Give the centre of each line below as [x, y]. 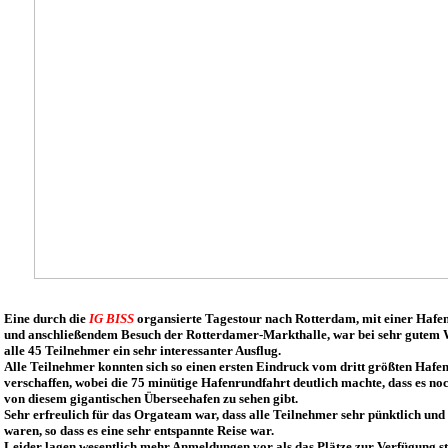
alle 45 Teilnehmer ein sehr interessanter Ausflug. [142, 350]
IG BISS [111, 318]
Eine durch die [46, 318]
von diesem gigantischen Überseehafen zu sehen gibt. [151, 398]
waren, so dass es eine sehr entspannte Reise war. [139, 430]
